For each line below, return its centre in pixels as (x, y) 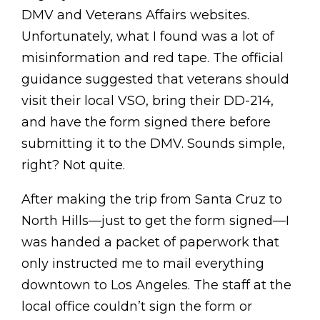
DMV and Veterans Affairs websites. (135, 15)
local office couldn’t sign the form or (137, 307)
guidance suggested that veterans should (155, 80)
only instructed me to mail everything (143, 264)
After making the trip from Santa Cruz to (152, 200)
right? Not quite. (73, 165)
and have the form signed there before (146, 122)
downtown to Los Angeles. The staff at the (156, 285)
